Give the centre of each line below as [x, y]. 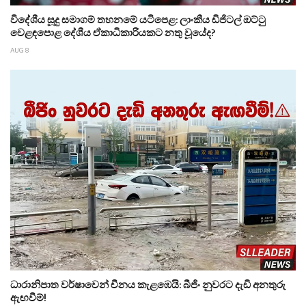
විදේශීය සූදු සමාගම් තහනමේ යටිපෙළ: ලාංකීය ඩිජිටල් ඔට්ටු [138, 18]
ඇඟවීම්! [28, 296]
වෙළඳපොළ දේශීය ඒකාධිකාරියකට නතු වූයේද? [113, 31]
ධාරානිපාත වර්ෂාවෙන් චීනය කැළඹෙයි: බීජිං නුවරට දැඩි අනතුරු [148, 283]
